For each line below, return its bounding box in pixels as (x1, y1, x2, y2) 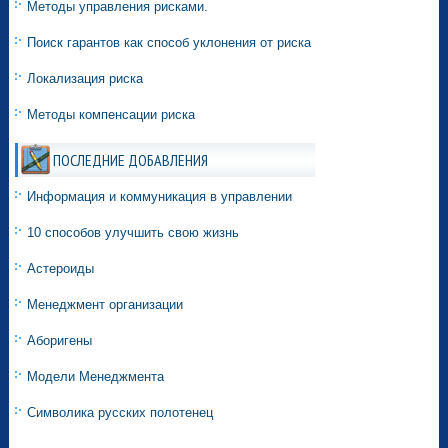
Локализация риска (27, 71, 144, 87)
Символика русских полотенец (27, 405, 214, 421)
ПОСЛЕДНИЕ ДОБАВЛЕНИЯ (53, 150, 209, 171)
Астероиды (27, 261, 95, 277)
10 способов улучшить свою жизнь (27, 225, 240, 241)
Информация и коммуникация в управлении (27, 189, 293, 205)
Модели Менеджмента (27, 369, 165, 385)
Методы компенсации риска (27, 107, 196, 123)
